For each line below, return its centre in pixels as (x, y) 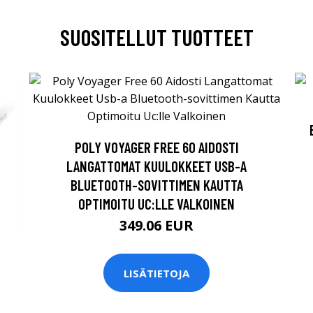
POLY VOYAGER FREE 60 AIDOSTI (156, 147)
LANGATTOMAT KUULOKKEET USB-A (156, 166)
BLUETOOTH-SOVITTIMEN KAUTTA (156, 185)
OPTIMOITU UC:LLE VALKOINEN (156, 204)
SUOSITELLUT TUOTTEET (156, 37)
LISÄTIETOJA (156, 273)
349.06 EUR (156, 225)
